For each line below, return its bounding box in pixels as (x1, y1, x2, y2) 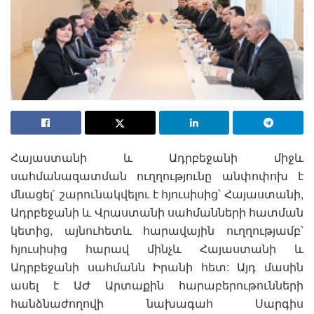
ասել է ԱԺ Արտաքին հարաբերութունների (11, 276, 303, 293)
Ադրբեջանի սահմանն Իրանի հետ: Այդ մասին (11, 258, 303, 275)
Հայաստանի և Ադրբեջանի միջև (11, 149, 303, 165)
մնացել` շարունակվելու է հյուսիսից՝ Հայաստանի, (11, 185, 303, 202)
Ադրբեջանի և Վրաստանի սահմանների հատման (11, 203, 303, 220)
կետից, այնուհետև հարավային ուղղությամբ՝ (11, 221, 303, 238)
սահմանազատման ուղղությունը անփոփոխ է (11, 167, 303, 184)
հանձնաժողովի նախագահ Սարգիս (11, 294, 303, 311)
